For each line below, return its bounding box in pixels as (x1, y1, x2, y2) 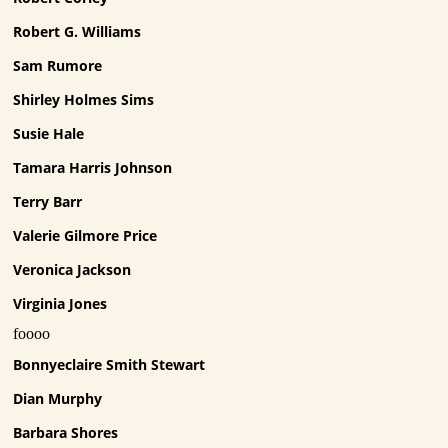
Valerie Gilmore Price (13, 226, 158, 246)
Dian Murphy (13, 388, 103, 408)
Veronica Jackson (13, 260, 132, 280)
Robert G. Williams (13, 21, 142, 41)
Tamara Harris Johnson (13, 158, 173, 178)
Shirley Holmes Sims (13, 89, 155, 109)
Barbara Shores (13, 422, 119, 442)
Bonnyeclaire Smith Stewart (13, 354, 206, 374)
